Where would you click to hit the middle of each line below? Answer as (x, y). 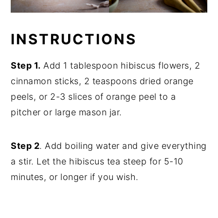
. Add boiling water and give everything (123, 145)
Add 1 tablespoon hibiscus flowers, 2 (120, 65)
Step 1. (26, 65)
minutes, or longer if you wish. (75, 177)
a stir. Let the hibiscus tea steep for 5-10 (97, 161)
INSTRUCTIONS (74, 39)
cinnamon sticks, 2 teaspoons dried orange (102, 81)
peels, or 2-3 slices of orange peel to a (93, 96)
